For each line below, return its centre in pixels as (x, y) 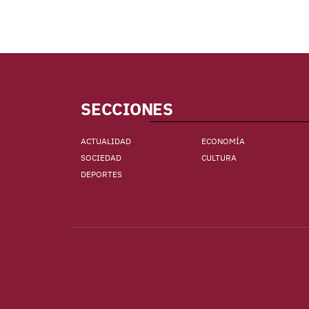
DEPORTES (101, 174)
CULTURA (219, 158)
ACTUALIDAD (106, 141)
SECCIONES (127, 109)
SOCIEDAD (101, 158)
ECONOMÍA (223, 141)
